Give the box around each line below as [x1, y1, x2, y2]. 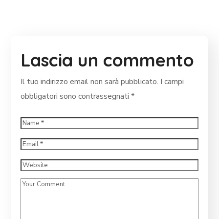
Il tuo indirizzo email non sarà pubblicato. [21, 76, 159, 87]
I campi [160, 76, 184, 87]
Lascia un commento [21, 48, 195, 71]
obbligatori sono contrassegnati [21, 90, 131, 102]
